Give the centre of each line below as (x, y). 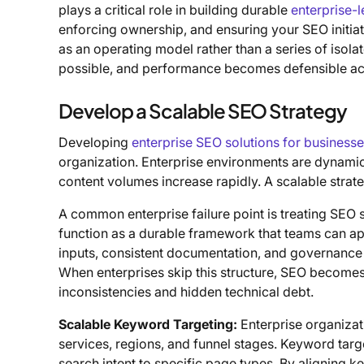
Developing (95, 142)
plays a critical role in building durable (175, 10)
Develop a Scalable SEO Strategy (203, 111)
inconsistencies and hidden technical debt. (186, 291)
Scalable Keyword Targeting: (148, 324)
